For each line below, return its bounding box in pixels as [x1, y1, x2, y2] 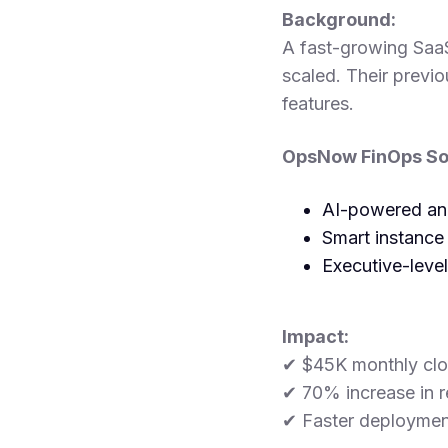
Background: [282, 9, 396, 31]
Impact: [282, 326, 349, 348]
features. [282, 93, 354, 115]
